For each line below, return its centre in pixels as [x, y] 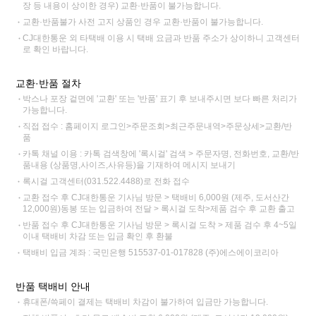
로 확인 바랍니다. [56, 49]
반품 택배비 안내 [53, 286]
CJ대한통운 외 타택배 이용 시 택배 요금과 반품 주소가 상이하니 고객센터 [162, 38]
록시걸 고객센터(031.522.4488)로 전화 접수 [107, 181]
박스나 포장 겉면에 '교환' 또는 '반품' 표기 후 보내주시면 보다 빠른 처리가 [160, 98]
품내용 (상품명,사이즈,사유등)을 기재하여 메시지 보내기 [129, 165]
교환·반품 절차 [49, 83]
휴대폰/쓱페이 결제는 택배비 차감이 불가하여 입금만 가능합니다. [146, 302]
